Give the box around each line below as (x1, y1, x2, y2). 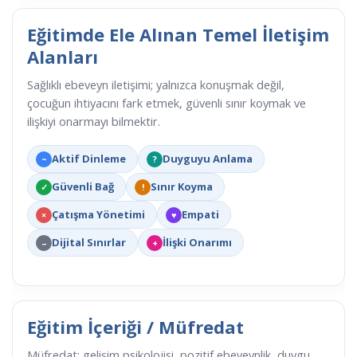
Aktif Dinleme (52, 151, 126, 167)
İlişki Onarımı (163, 235, 232, 250)
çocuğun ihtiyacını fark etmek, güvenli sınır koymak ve (27, 96, 306, 112)
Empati (182, 207, 219, 222)
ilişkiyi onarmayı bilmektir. (27, 114, 160, 130)
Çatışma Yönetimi (52, 207, 145, 222)
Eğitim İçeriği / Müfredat (27, 315, 244, 339)
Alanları (27, 45, 98, 69)
